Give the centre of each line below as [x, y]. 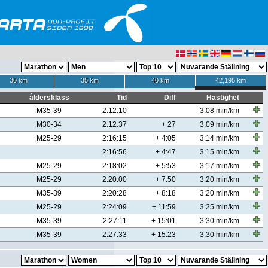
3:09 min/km [220, 124]
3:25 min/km [220, 207]
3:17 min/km [220, 166]
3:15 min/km [220, 152]
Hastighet [223, 98]
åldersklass [49, 98]
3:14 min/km [220, 138]
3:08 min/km [220, 111]
